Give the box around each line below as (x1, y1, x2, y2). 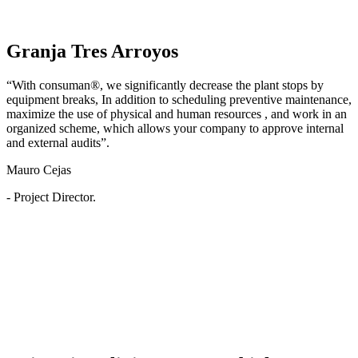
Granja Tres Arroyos (6, 41, 178, 62)
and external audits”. (6, 136, 109, 150)
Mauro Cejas (6, 163, 71, 177)
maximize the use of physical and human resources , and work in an (6, 107, 347, 121)
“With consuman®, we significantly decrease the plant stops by (6, 78, 324, 93)
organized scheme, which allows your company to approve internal (6, 121, 344, 136)
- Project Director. (6, 190, 96, 205)
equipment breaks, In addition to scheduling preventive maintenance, (6, 93, 352, 107)
